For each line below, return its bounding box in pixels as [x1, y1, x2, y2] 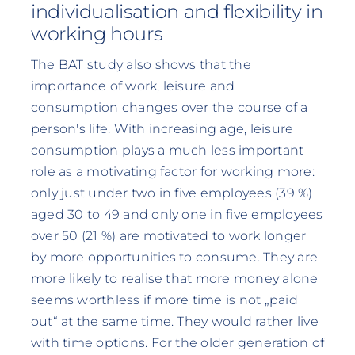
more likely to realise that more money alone [30, 271, 319, 287]
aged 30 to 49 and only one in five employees [30, 207, 323, 223]
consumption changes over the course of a [30, 100, 308, 116]
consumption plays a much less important [30, 143, 304, 158]
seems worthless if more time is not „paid [30, 292, 298, 308]
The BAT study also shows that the [30, 57, 251, 73]
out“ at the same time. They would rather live [30, 314, 319, 330]
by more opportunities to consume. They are [30, 250, 319, 265]
